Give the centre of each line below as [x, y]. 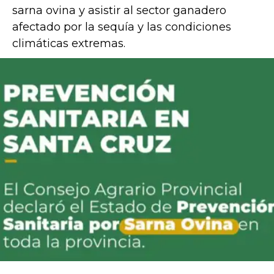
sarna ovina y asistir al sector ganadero [119, 11]
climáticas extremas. [69, 44]
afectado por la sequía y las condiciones [122, 27]
